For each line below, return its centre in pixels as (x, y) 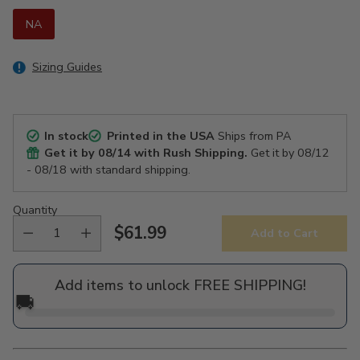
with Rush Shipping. (190, 152)
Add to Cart (284, 233)
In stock (67, 135)
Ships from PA (252, 135)
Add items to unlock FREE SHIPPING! (180, 285)
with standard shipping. (129, 169)
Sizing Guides (67, 66)
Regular (145, 244)
